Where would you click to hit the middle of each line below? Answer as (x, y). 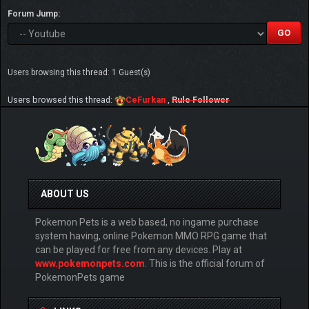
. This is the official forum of (205, 264)
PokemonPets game (80, 278)
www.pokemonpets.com (90, 264)
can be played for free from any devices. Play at (139, 250)
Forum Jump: (34, 14)
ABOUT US (65, 194)
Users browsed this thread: (61, 100)
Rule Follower (201, 100)
